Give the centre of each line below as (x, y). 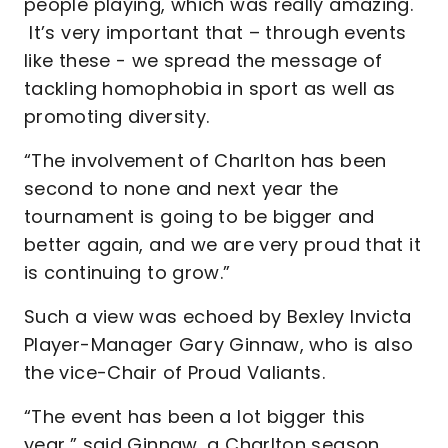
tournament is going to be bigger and (199, 216)
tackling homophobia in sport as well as (210, 88)
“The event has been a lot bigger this (195, 416)
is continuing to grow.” (127, 272)
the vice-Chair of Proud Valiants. (177, 372)
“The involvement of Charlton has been (205, 160)
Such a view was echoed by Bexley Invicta (218, 316)
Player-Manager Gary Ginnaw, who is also (219, 344)
